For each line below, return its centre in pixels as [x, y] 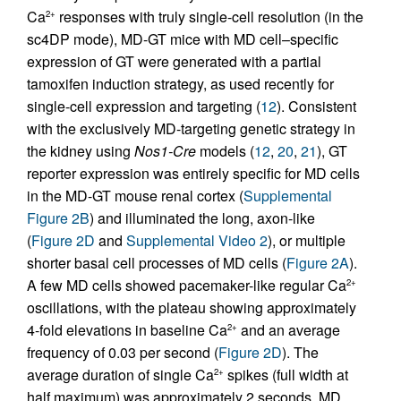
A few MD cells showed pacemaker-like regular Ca [187, 285]
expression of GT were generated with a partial [174, 61]
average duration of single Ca [120, 374]
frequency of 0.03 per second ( [123, 352]
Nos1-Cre [165, 150]
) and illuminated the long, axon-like [202, 218]
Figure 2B [58, 218]
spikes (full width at [286, 374]
